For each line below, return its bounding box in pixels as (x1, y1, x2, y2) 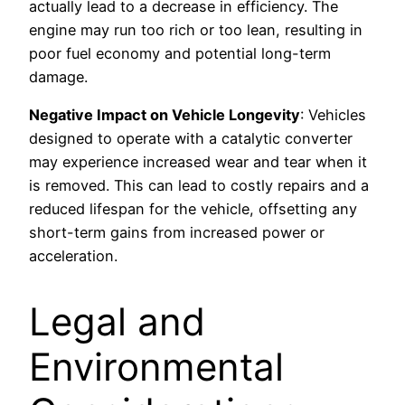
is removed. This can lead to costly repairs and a (29, 176, 369, 195)
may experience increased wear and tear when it (29, 153, 367, 172)
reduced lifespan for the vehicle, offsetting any (29, 200, 357, 219)
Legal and (29, 298, 205, 345)
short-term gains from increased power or (29, 223, 325, 242)
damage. (29, 68, 88, 87)
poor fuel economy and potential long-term (29, 44, 331, 63)
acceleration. (29, 247, 118, 266)
